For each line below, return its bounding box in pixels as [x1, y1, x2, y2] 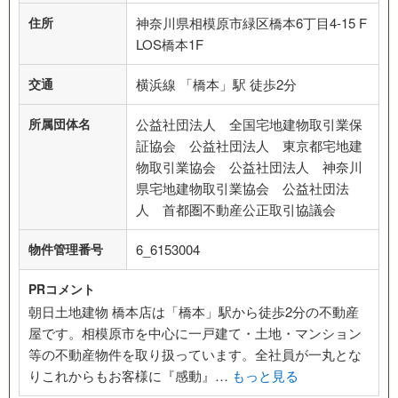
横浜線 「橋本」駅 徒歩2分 [136, 74, 297, 93]
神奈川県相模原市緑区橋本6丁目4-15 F [136, 12, 367, 32]
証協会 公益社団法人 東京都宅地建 [136, 135, 362, 155]
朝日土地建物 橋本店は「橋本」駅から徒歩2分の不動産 [28, 301, 359, 321]
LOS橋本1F [136, 34, 203, 53]
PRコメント [28, 279, 95, 298]
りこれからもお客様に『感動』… [28, 365, 232, 385]
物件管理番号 [28, 239, 103, 258]
